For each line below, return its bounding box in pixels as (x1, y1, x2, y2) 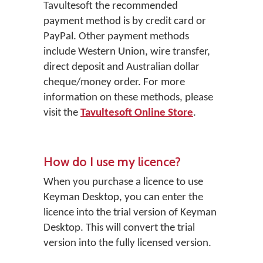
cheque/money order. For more (43, 77, 185, 88)
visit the (43, 107, 80, 119)
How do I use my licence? (43, 154, 181, 169)
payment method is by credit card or (43, 16, 206, 27)
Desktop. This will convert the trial (43, 222, 195, 234)
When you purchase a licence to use (43, 177, 203, 188)
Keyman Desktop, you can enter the (43, 192, 203, 203)
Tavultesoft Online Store (80, 107, 193, 119)
